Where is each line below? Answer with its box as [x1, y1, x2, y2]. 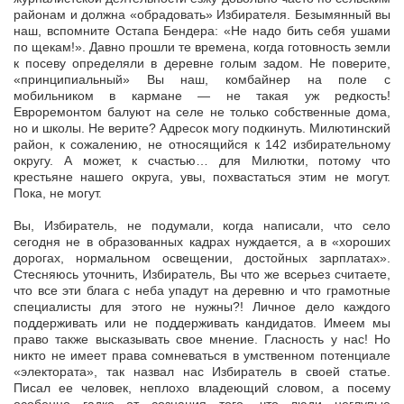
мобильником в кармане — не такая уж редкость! [14, 88, 390, 104]
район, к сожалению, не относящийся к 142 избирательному [14, 137, 390, 152]
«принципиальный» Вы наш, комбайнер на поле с [14, 72, 390, 87]
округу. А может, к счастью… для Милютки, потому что [14, 153, 390, 169]
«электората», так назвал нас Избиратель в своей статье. [14, 364, 390, 380]
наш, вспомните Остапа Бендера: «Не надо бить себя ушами [14, 23, 390, 39]
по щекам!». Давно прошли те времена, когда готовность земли [14, 40, 390, 55]
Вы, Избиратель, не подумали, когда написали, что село [14, 218, 390, 234]
